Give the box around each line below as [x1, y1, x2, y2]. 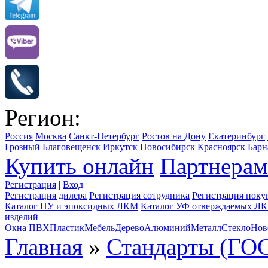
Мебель [84, 223, 115, 233]
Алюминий [144, 223, 191, 233]
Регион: [5, 105, 81, 131]
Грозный [5, 142, 40, 153]
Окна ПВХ [5, 223, 50, 233]
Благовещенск [42, 142, 100, 153]
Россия [5, 131, 33, 142]
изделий [5, 212, 38, 223]
